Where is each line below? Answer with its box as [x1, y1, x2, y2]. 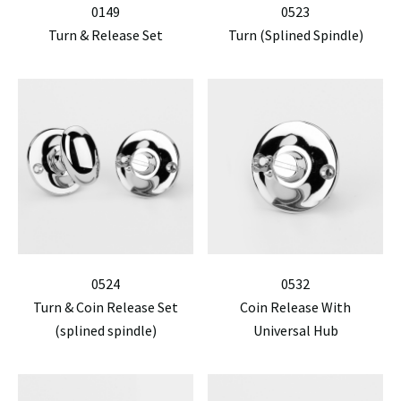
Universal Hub [252, 321, 338, 339]
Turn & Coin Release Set [33, 298, 178, 316]
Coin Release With [240, 298, 351, 316]
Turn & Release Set [48, 26, 163, 44]
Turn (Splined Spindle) [227, 26, 363, 44]
